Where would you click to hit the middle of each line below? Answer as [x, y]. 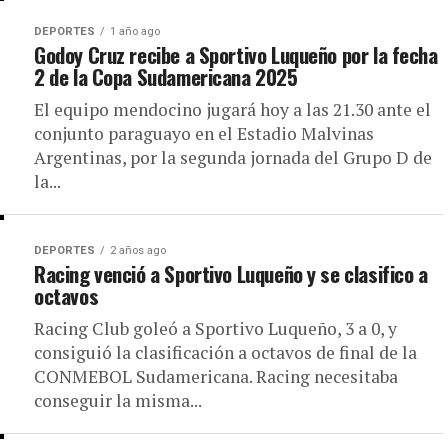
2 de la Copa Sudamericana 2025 [166, 76]
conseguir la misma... [118, 400]
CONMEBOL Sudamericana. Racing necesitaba [216, 376]
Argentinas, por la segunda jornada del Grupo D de [233, 157]
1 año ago [135, 31]
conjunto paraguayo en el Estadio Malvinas [204, 133]
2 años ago [138, 250]
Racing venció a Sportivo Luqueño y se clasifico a [231, 273]
